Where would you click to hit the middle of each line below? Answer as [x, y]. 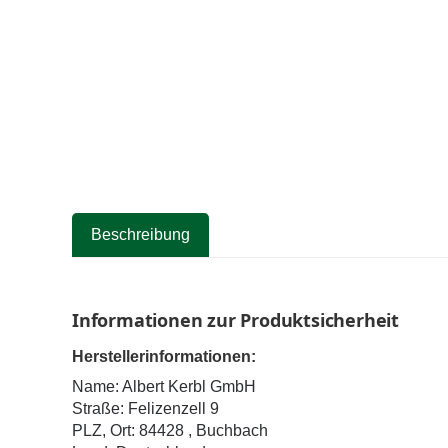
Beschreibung [141, 235]
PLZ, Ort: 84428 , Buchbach [170, 431]
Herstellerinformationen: [164, 357]
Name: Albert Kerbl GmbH [164, 387]
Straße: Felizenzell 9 [145, 409]
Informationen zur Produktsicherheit [235, 320]
